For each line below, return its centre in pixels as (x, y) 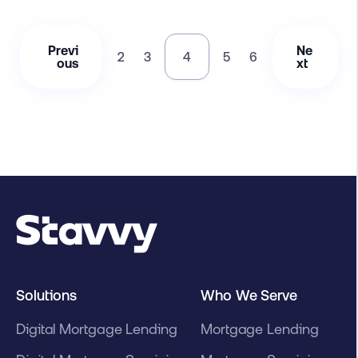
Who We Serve (249, 295)
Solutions (47, 295)
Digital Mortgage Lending (97, 328)
